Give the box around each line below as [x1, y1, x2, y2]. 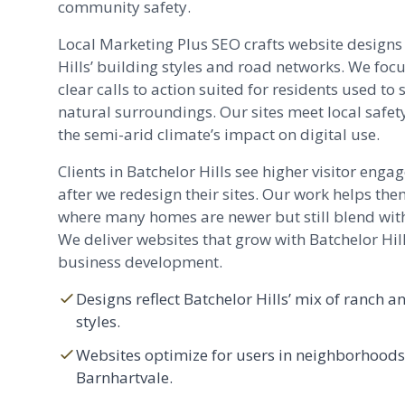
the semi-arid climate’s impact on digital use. [58, 124, 380, 145]
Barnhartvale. [76, 367, 173, 388]
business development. [58, 251, 222, 272]
